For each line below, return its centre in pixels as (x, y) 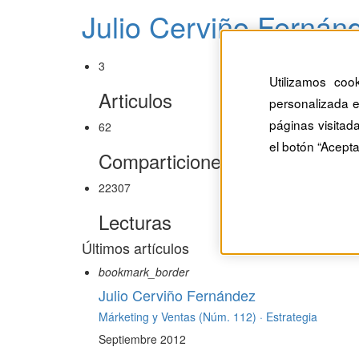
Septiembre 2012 (142, 339)
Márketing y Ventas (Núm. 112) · (182, 317)
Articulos (135, 100)
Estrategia (292, 317)
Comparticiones (165, 161)
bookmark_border (144, 272)
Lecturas (135, 222)
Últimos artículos (135, 248)
